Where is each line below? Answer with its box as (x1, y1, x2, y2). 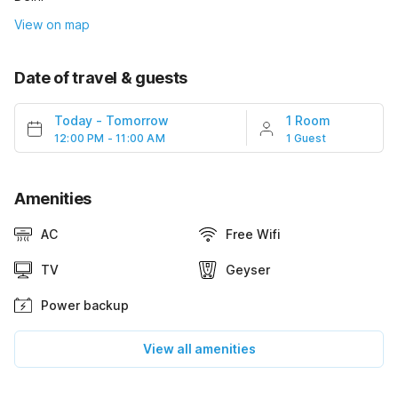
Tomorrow (106, 112, 169, 128)
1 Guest (285, 131, 327, 145)
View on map (14, 16, 90, 32)
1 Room (285, 112, 330, 128)
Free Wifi (226, 226, 281, 242)
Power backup (41, 297, 129, 313)
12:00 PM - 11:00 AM (54, 131, 165, 145)
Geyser (226, 261, 270, 277)
